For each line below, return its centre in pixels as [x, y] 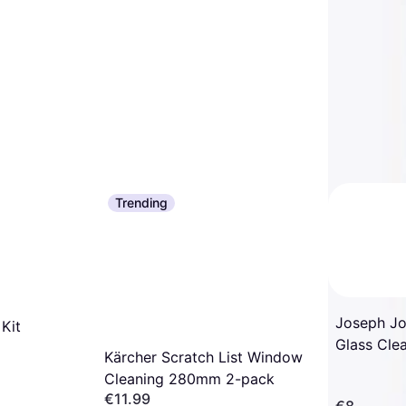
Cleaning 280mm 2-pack [189, 378]
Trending [141, 203]
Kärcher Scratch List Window [203, 357]
